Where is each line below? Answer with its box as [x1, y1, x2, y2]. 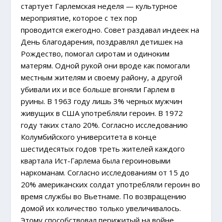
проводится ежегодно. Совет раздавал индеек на [21, 24, 200, 35]
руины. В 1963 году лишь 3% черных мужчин [21, 96, 183, 106]
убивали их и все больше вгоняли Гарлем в [21, 84, 175, 94]
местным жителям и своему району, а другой [21, 72, 183, 82]
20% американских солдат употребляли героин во [21, 179, 201, 189]
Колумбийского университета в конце [21, 131, 157, 142]
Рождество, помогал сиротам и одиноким [21, 48, 170, 58]
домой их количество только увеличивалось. [21, 203, 181, 213]
